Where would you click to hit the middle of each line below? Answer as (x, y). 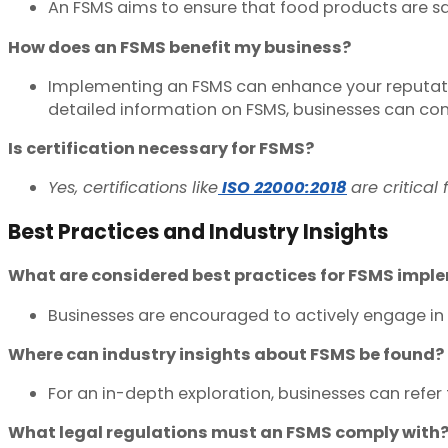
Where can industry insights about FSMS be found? (226, 354)
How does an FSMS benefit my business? (179, 47)
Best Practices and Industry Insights (198, 231)
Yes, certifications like (133, 188)
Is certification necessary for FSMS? (161, 149)
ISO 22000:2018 (284, 188)
